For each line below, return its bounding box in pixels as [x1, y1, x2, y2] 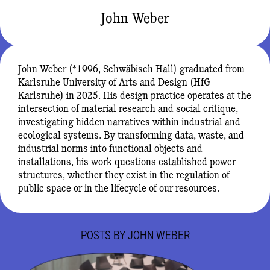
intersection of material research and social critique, [17, 102, 238, 115]
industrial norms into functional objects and [17, 142, 202, 154]
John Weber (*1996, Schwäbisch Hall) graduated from [17, 62, 245, 75]
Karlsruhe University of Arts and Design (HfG [17, 75, 210, 88]
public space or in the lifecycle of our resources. [17, 181, 219, 194]
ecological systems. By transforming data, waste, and [17, 128, 244, 141]
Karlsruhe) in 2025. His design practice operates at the [17, 89, 251, 101]
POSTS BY [80, 228, 128, 242]
